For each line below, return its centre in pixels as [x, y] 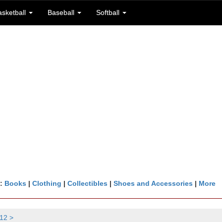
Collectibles [87, 183]
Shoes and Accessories [153, 183]
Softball [109, 12]
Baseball [62, 12]
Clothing [47, 183]
